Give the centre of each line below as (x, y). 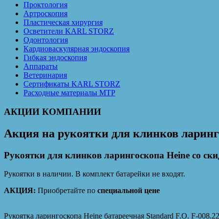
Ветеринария (45, 75)
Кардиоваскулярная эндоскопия (77, 49)
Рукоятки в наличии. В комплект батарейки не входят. (95, 174)
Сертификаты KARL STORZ (72, 84)
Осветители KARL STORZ (69, 31)
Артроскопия (45, 14)
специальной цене (129, 191)
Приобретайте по (66, 191)
